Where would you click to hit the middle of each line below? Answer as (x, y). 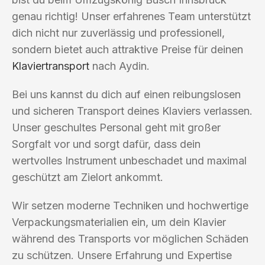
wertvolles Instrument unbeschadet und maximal (129, 160)
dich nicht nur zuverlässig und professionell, (118, 33)
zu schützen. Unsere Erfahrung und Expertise (122, 255)
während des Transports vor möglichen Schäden (130, 238)
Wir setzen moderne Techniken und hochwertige (130, 205)
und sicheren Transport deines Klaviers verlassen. (132, 111)
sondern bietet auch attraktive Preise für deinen (127, 49)
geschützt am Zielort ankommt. (88, 177)
